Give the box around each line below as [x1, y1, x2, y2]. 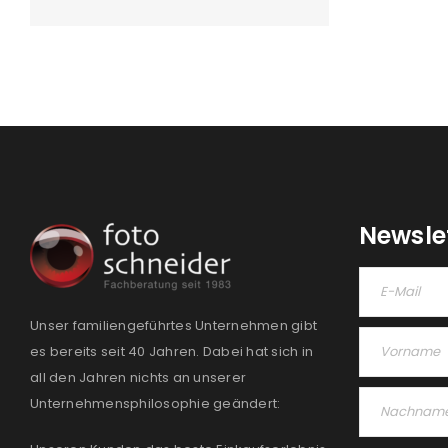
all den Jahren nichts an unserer [30, 368, 246, 387]
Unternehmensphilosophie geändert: [30, 394, 281, 413]
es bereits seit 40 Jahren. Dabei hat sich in [30, 342, 313, 361]
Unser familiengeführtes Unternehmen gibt [30, 316, 317, 335]
